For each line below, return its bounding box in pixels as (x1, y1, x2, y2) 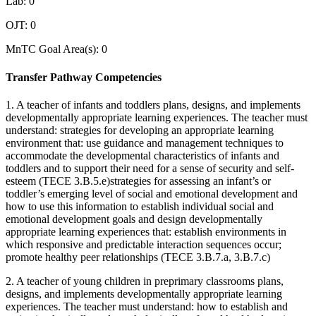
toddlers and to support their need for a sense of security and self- (6, 162, 294, 174)
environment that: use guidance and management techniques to (6, 136, 284, 149)
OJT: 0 (6, 19, 36, 32)
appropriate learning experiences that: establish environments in (6, 225, 286, 238)
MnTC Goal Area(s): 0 (6, 43, 107, 56)
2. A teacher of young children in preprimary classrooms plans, (6, 274, 284, 287)
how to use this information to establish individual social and (6, 200, 274, 212)
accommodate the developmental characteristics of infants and (6, 149, 279, 162)
